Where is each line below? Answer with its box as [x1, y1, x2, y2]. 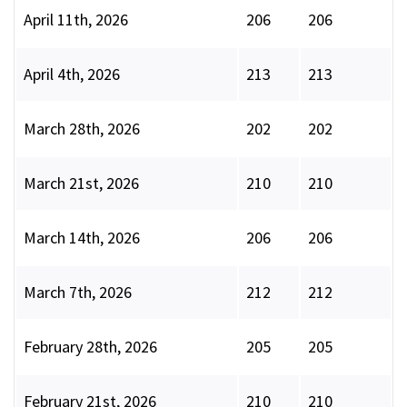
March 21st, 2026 [24, 173, 139, 194]
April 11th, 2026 [24, 9, 128, 31]
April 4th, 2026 [24, 64, 120, 85]
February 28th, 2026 [24, 336, 157, 358]
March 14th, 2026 [24, 227, 140, 249]
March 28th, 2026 [24, 118, 140, 140]
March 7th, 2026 [24, 282, 132, 303]
